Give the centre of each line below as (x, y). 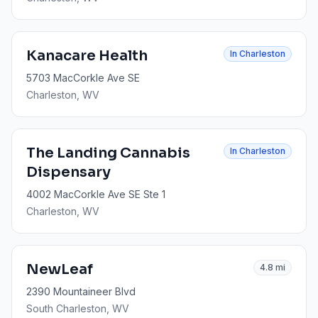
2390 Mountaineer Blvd (81, 291)
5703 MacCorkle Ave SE (83, 78)
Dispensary (68, 172)
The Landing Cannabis (108, 153)
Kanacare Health (87, 56)
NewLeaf (60, 269)
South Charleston (66, 308)
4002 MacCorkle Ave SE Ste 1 (96, 194)
